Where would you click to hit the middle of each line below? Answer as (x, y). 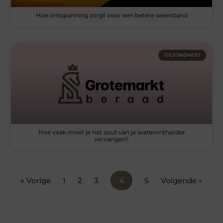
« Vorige (36, 181)
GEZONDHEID (182, 55)
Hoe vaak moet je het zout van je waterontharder (111, 132)
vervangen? (111, 139)
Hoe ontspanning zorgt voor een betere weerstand (111, 15)
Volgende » (182, 181)
